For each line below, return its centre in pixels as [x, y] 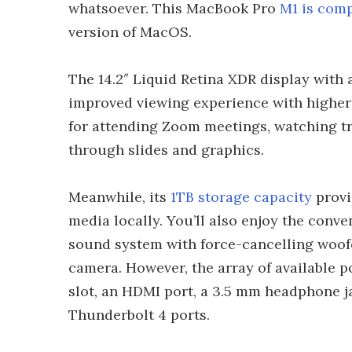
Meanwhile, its [119, 197]
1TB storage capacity [241, 197]
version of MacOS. [130, 32]
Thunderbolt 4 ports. [139, 315]
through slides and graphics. [166, 150]
